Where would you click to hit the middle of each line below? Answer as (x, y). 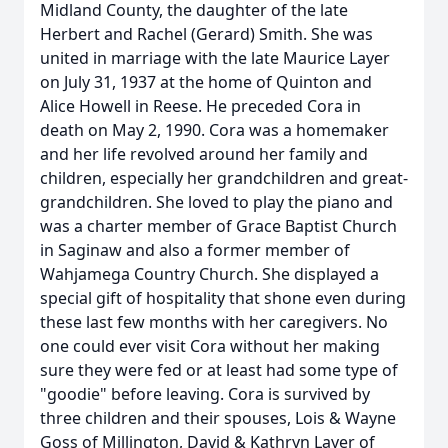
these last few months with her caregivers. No (214, 322)
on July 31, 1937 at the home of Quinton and (206, 82)
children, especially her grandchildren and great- (224, 178)
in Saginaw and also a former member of (195, 250)
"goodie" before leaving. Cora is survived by (205, 394)
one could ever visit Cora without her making (210, 346)
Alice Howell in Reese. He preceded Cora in (200, 106)
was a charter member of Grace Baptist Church (218, 226)
